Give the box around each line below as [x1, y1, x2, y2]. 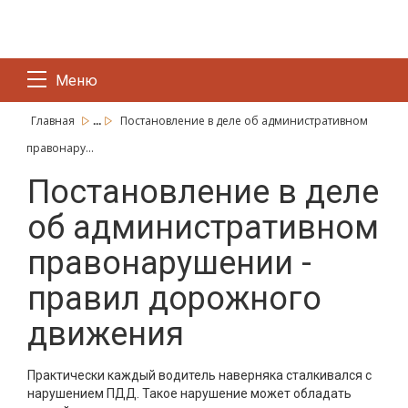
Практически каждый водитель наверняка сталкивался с [27, 368, 372, 382]
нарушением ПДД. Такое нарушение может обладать [27, 386, 352, 401]
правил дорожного [27, 280, 321, 318]
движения [27, 315, 184, 353]
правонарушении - [27, 244, 311, 282]
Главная [31, 113, 77, 128]
